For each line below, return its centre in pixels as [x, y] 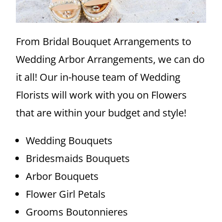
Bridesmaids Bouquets [78, 158]
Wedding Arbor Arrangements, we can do [111, 59]
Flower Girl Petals [66, 194]
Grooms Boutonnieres [77, 212]
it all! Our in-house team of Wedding [98, 77]
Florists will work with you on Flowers [102, 95]
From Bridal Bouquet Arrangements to [104, 41]
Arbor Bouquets [62, 176]
